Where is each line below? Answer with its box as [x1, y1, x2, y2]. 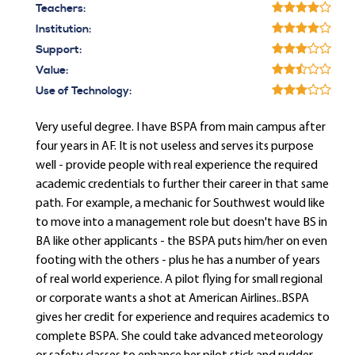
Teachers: [36, 2, 86, 16]
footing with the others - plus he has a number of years [36, 254, 320, 267]
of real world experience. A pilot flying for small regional [36, 273, 323, 286]
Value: [36, 63, 68, 78]
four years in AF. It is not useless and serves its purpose [36, 140, 314, 153]
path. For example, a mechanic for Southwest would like [36, 197, 325, 210]
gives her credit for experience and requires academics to [36, 311, 330, 324]
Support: [36, 43, 82, 57]
